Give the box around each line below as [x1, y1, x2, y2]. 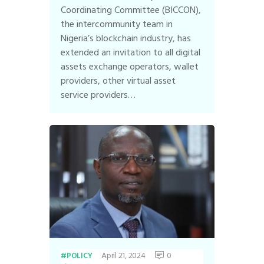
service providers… [61, 87, 136, 103]
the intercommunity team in [61, 16, 173, 32]
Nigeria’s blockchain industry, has [61, 30, 192, 46]
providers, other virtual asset [61, 72, 176, 88]
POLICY [66, 249, 93, 263]
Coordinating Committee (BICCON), [61, 2, 202, 18]
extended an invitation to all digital [61, 44, 201, 60]
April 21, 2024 [101, 249, 146, 263]
